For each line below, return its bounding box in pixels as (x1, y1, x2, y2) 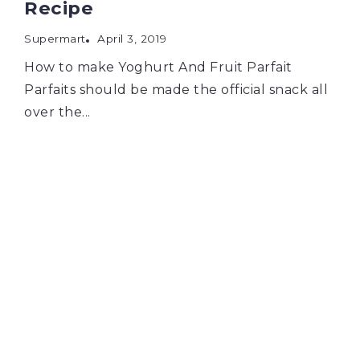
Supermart (24, 31, 86, 45)
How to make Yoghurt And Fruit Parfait (24, 59, 292, 75)
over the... (24, 104, 91, 120)
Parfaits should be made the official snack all (24, 81, 328, 97)
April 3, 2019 (97, 31, 167, 45)
